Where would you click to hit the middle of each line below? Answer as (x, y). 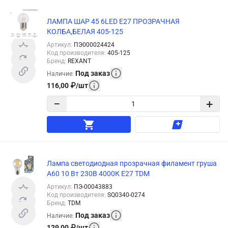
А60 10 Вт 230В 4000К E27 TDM (98, 174)
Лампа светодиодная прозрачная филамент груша (132, 164)
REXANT (79, 61)
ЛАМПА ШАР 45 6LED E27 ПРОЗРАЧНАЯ (113, 22)
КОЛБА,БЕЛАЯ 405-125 (85, 32)
